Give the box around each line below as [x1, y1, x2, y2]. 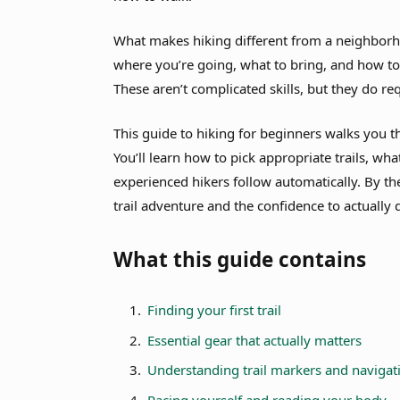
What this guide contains [113, 246, 367, 274]
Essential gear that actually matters [147, 330, 362, 349]
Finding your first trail [147, 301, 282, 320]
